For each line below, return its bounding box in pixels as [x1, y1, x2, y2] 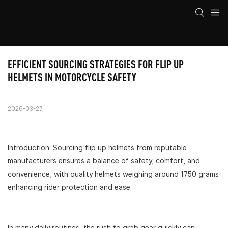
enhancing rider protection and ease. [8, 183, 132, 192]
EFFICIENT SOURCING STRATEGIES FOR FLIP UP [8, 58, 184, 71]
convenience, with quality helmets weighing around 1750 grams [8, 170, 219, 179]
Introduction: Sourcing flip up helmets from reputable [8, 144, 187, 152]
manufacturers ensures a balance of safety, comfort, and [8, 157, 200, 165]
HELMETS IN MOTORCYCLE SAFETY [8, 71, 136, 84]
